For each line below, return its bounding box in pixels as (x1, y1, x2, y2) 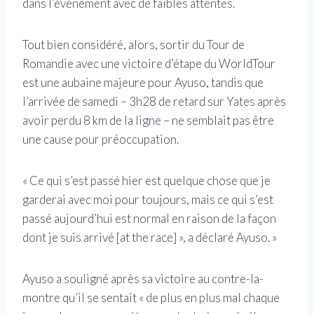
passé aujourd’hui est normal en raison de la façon (22, 210, 276, 226)
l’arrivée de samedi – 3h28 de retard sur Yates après (22, 93, 286, 109)
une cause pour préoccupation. (22, 131, 179, 146)
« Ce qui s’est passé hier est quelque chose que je (22, 172, 271, 188)
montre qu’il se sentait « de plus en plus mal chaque (22, 289, 280, 305)
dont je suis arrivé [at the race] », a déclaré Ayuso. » (22, 229, 277, 245)
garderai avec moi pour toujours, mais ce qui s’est (22, 191, 273, 207)
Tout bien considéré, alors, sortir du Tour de (22, 36, 245, 52)
